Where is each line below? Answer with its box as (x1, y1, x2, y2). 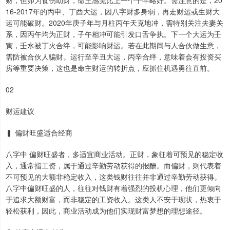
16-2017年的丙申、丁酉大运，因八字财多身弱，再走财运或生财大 (6, 6, 220, 16)
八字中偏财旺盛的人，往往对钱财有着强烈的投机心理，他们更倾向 (6, 182, 221, 193)
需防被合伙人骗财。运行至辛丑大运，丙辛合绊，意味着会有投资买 (6, 51, 221, 62)
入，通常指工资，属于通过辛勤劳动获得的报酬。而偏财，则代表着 (6, 160, 221, 170)
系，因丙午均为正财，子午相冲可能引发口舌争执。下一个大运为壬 (6, 28, 221, 39)
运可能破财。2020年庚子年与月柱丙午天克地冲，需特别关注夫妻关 (6, 17, 223, 28)
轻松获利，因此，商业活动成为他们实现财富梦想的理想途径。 (6, 205, 207, 216)
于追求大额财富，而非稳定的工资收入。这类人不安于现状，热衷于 (6, 194, 221, 204)
